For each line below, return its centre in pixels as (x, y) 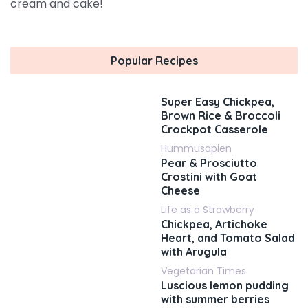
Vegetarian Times (203, 271)
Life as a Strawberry (208, 210)
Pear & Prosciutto (209, 163)
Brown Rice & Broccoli (221, 115)
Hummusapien (196, 148)
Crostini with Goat (209, 177)
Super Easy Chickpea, (218, 102)
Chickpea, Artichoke (214, 224)
